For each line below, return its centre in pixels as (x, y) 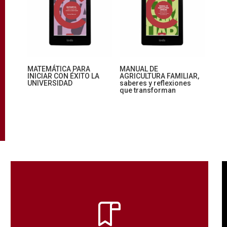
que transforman (148, 90)
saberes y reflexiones (155, 83)
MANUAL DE (139, 69)
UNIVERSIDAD (50, 83)
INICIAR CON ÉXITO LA (63, 76)
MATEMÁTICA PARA (59, 69)
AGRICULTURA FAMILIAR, (159, 76)
